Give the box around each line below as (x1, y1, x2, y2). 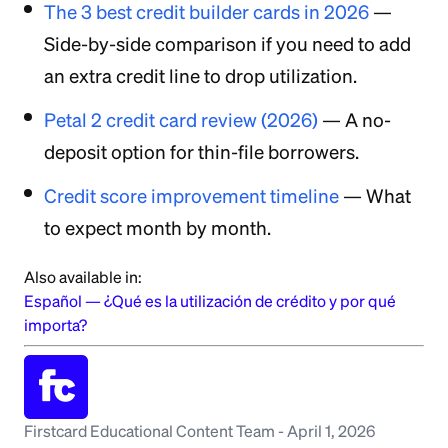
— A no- (318, 109, 391, 131)
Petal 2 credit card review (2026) (44, 109, 318, 131)
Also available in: (24, 267, 142, 286)
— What (339, 185, 411, 207)
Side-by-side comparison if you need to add (44, 33, 411, 55)
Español (24, 291, 82, 310)
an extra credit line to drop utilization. (44, 65, 357, 87)
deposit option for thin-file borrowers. (44, 141, 359, 163)
